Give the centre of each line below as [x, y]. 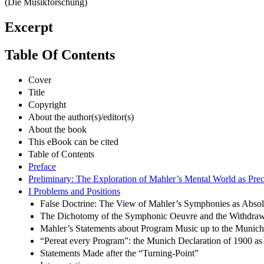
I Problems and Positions [74, 191]
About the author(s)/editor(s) [81, 117]
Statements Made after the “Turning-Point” [119, 253]
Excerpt [29, 27]
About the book [57, 129]
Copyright [47, 104]
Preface [42, 166]
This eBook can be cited [73, 141]
